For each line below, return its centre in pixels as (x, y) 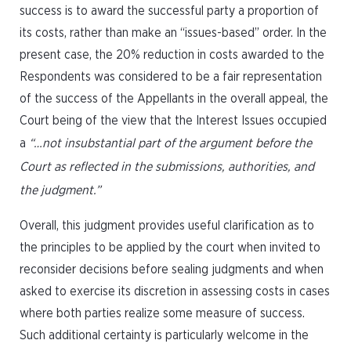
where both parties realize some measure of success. (162, 313)
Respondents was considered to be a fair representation (171, 77)
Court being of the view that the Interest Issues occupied (173, 121)
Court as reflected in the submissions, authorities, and (167, 167)
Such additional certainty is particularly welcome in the (164, 335)
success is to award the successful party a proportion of (169, 11)
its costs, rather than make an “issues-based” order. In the (173, 33)
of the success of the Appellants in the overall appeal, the (174, 99)
